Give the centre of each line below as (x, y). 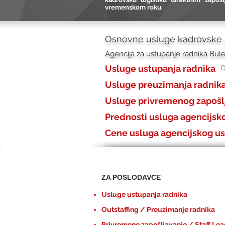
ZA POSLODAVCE (131, 177)
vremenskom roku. (134, 7)
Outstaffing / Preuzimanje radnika (158, 209)
